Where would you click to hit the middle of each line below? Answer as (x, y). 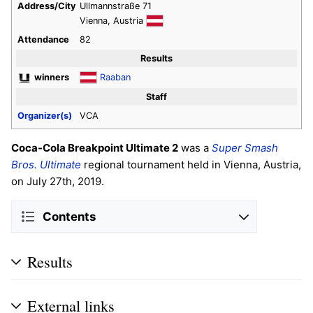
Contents (69, 216)
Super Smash (245, 148)
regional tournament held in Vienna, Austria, (191, 165)
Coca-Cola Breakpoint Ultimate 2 (95, 148)
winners (52, 77)
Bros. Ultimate (46, 165)
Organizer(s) (45, 115)
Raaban (115, 77)
